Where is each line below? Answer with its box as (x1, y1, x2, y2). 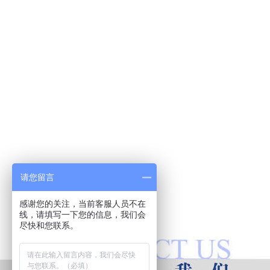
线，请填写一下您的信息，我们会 (19, 210, 146, 219)
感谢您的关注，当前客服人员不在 (19, 199, 146, 209)
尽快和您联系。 (19, 221, 78, 230)
